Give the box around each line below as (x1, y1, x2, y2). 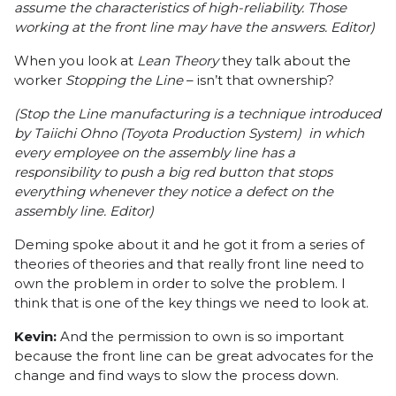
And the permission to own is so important (60, 328, 344, 345)
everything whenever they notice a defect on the (14, 183, 333, 200)
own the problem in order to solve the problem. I (14, 275, 346, 292)
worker (14, 72, 65, 88)
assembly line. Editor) (14, 202, 154, 219)
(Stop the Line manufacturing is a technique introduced (14, 105, 381, 122)
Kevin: (14, 328, 60, 345)
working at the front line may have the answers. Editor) (14, 19, 375, 35)
